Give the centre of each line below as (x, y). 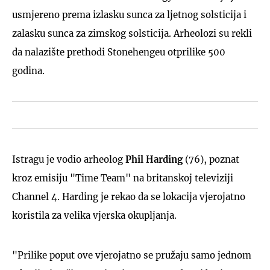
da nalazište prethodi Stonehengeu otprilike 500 (119, 52)
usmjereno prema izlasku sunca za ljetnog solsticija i (129, 14)
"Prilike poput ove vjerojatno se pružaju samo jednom (132, 255)
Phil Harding (154, 159)
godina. (28, 71)
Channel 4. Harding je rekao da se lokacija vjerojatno (129, 196)
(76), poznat (211, 159)
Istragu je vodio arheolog (69, 159)
